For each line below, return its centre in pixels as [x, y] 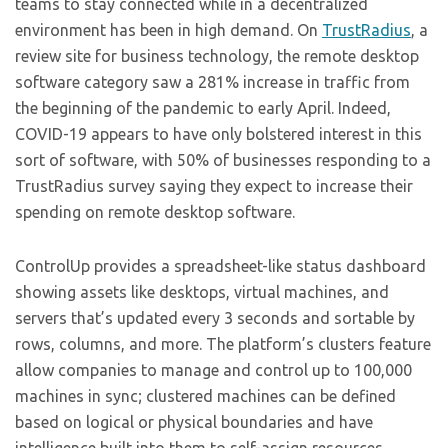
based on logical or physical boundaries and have [194, 422]
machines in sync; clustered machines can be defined [205, 396]
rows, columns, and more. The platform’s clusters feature [223, 344]
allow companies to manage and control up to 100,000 [213, 370]
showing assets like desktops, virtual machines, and [202, 292]
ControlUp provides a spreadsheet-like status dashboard [220, 266]
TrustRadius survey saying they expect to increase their [214, 186]
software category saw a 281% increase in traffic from [212, 82]
